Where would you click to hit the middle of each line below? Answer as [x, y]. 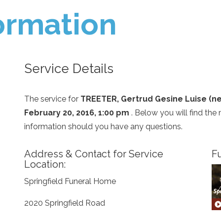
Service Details [69, 69]
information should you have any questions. [103, 127]
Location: [45, 164]
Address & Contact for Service [93, 154]
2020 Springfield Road [64, 203]
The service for [52, 99]
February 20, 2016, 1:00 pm [77, 113]
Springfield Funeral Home [70, 181]
